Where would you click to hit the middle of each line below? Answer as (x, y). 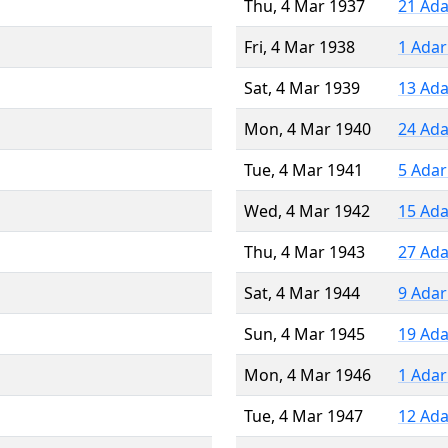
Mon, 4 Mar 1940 (307, 128)
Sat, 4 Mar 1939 (302, 87)
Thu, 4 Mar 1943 (304, 251)
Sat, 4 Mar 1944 (302, 292)
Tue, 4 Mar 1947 (303, 415)
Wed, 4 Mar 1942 (307, 210)
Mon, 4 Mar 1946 (307, 374)
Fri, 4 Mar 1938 (299, 46)
